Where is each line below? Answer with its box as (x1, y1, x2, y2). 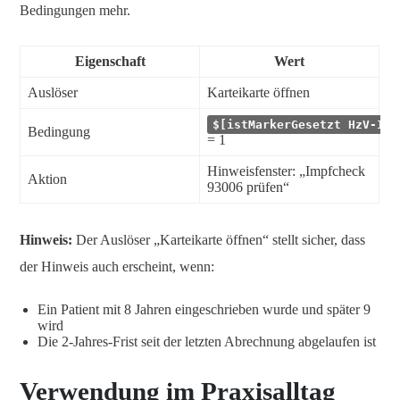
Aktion (28, 171, 67, 187)
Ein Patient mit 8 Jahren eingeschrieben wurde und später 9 (37, 301, 371, 317)
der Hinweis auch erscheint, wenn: (20, 258, 214, 274)
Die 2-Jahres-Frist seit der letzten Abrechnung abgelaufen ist (37, 333, 376, 349)
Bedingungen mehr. (20, 3, 130, 19)
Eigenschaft (74, 54, 146, 70)
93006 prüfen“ (207, 179, 289, 196)
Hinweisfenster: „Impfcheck (207, 163, 365, 179)
